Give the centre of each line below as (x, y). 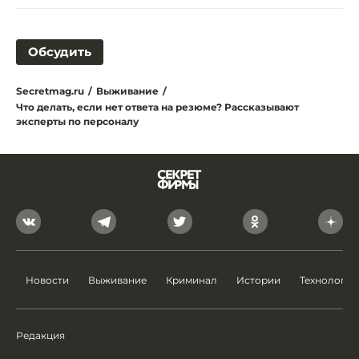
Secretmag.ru (50, 91)
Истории (258, 280)
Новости (47, 280)
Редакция (40, 336)
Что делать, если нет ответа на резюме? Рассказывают (157, 107)
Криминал (192, 280)
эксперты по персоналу (77, 122)
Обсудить (60, 52)
